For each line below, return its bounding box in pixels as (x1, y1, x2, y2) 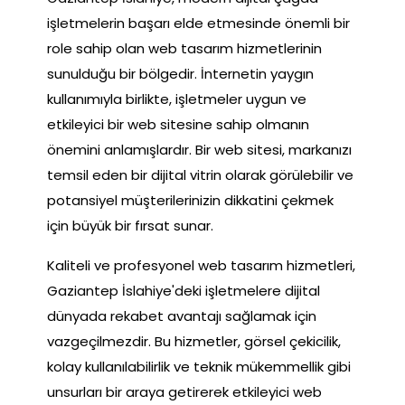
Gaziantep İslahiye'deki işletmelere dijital (47, 280, 320, 300)
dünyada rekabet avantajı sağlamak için (47, 306, 316, 325)
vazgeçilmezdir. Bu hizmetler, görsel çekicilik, (47, 331, 341, 351)
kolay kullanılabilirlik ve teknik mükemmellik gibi (47, 356, 351, 376)
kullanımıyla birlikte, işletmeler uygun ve (47, 89, 306, 108)
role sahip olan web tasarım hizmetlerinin (47, 38, 322, 58)
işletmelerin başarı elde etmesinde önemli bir (47, 13, 350, 33)
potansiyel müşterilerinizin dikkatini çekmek (47, 190, 334, 210)
